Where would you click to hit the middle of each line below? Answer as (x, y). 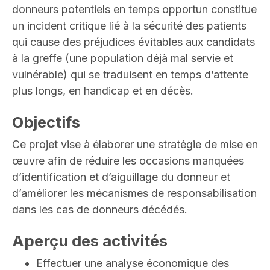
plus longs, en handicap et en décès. (103, 91)
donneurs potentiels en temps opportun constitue (134, 10)
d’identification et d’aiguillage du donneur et (121, 177)
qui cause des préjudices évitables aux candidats (133, 42)
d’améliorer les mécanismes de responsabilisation (134, 193)
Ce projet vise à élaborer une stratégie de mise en (135, 145)
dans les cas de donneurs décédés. (100, 210)
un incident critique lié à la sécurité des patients (129, 26)
